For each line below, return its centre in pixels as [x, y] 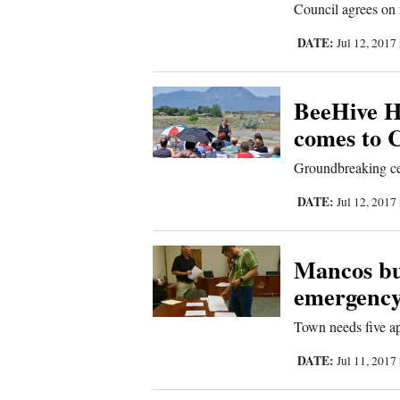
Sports [37, 25]
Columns [46, 239]
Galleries [46, 325]
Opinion [43, 132]
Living [37, 68]
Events [38, 196]
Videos [38, 282]
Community [56, 368]
